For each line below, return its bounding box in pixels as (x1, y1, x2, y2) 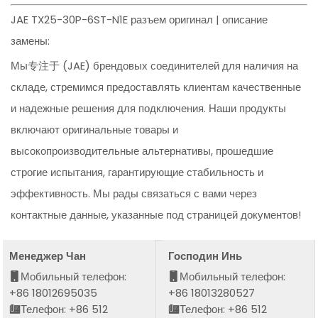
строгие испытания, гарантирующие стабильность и (11, 165, 264, 180)
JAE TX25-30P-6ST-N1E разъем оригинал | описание (11, 12, 268, 28)
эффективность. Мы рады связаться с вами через (11, 186, 258, 202)
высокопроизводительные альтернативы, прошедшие (11, 143, 274, 159)
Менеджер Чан (9, 248, 87, 263)
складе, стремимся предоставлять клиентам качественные (11, 79, 302, 95)
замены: (11, 33, 50, 49)
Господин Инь (168, 248, 243, 263)
